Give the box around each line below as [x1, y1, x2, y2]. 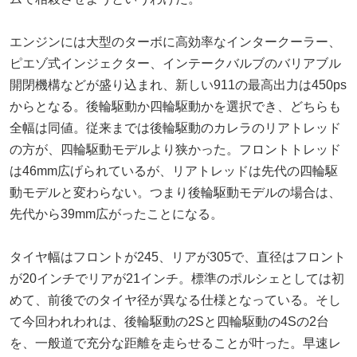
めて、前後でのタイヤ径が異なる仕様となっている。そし [10, 292, 341, 307]
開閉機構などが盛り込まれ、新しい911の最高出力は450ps [10, 77, 347, 92]
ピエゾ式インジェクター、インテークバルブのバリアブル [10, 56, 341, 70]
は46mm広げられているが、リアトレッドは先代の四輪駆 [10, 163, 338, 178]
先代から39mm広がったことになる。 [10, 206, 223, 221]
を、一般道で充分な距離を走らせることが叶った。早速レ [10, 335, 341, 350]
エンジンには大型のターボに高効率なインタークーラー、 [10, 34, 341, 49]
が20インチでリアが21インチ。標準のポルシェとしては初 [10, 271, 344, 285]
